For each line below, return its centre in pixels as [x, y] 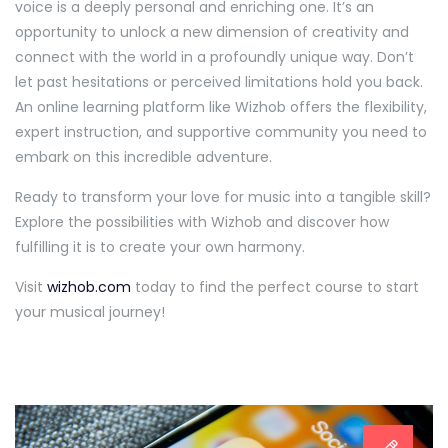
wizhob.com [89, 286]
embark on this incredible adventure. [143, 156]
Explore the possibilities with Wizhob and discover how [202, 221]
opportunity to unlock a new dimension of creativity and [212, 31]
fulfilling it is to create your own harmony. [160, 246]
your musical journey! [90, 311]
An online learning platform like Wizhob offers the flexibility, [221, 106]
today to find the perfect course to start [275, 286]
